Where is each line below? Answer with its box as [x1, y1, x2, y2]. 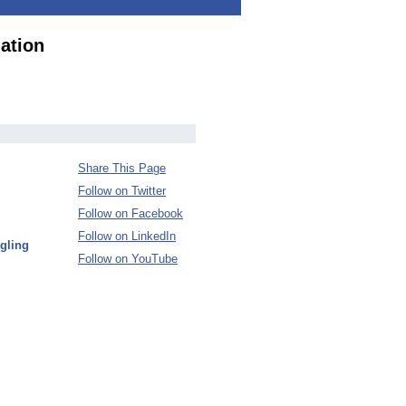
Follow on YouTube [78, 252, 178, 266]
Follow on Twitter [78, 184, 166, 198]
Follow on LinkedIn [78, 229, 176, 243]
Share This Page [78, 161, 166, 175]
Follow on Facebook [78, 207, 183, 220]
